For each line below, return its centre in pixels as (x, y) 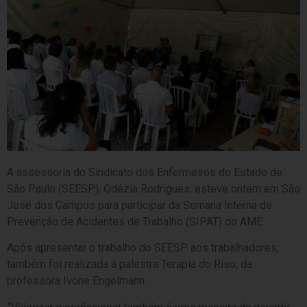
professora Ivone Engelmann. (77, 281)
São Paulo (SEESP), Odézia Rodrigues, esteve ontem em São (153, 189)
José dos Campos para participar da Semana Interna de (139, 206)
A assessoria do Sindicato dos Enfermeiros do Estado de (145, 173)
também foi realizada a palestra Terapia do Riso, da (130, 265)
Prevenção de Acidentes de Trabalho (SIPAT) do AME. (136, 222)
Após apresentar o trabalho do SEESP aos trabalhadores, (143, 248)
